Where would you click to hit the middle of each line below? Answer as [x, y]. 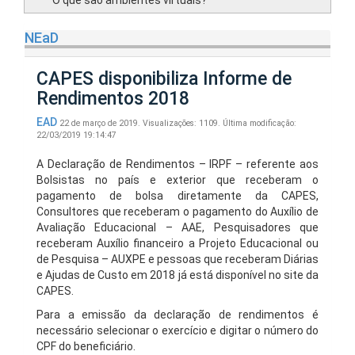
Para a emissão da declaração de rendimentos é [177, 315]
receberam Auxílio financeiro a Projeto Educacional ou [177, 243]
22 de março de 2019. [100, 123]
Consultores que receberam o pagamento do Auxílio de [177, 212]
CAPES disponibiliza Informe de [164, 79]
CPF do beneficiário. [86, 346]
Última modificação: [260, 123]
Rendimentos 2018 [113, 99]
